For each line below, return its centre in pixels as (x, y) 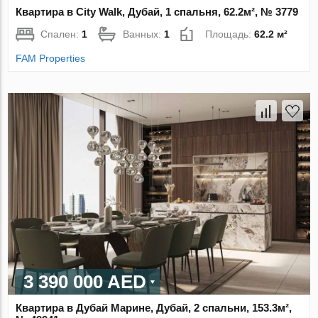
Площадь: (230, 34)
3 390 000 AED (85, 281)
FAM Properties (51, 59)
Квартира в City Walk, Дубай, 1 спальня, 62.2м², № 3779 (157, 12)
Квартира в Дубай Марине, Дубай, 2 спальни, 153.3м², (154, 307)
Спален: (61, 34)
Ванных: (144, 34)
